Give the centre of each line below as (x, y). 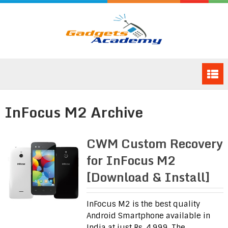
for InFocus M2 (132, 160)
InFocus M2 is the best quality (144, 204)
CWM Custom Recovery (155, 143)
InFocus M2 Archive (74, 112)
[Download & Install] (149, 177)
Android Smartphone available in (149, 216)
